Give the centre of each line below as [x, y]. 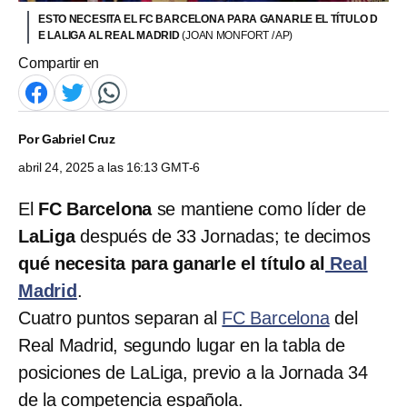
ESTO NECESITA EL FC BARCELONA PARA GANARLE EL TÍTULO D [208, 19]
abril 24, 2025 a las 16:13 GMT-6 [109, 167]
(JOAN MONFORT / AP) [238, 35]
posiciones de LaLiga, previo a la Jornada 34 [193, 372]
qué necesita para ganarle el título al [172, 263]
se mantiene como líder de [262, 208]
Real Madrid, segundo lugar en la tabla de [182, 345]
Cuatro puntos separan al [120, 318]
